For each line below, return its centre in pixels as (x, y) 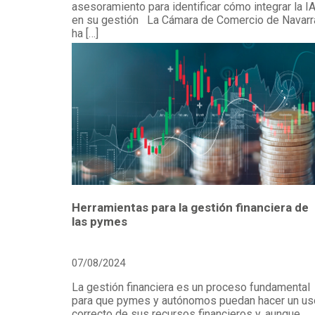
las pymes (99, 222)
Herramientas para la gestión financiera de (190, 208)
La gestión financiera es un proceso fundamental (191, 288)
